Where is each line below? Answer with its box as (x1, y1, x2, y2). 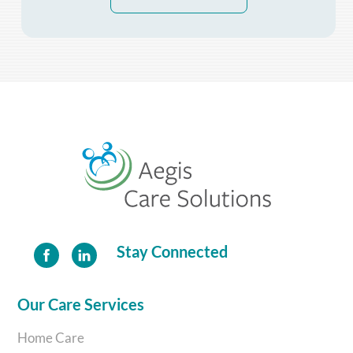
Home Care (17, 329, 85, 346)
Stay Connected (117, 241, 229, 261)
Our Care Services (17, 294, 145, 314)
